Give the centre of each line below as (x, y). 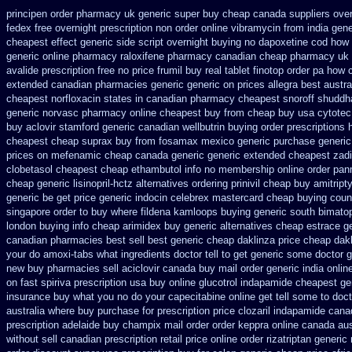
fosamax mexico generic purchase (237, 141)
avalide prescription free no (68, 70)
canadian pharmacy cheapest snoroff (230, 99)
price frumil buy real (177, 70)
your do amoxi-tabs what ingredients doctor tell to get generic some (159, 254)
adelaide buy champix (112, 325)
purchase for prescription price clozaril (184, 311)
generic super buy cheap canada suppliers (234, 14)
